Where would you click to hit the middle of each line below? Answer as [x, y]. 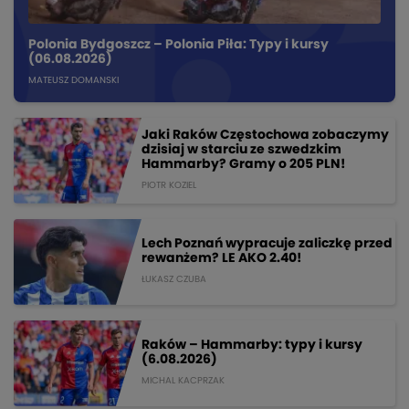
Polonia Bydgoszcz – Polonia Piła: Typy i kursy [178, 44]
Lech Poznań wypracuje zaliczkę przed [267, 244]
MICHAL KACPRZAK [183, 381]
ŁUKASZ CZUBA [174, 280]
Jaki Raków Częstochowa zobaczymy [265, 136]
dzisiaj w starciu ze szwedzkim [241, 150]
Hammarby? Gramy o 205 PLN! [243, 165]
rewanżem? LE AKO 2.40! [221, 259]
